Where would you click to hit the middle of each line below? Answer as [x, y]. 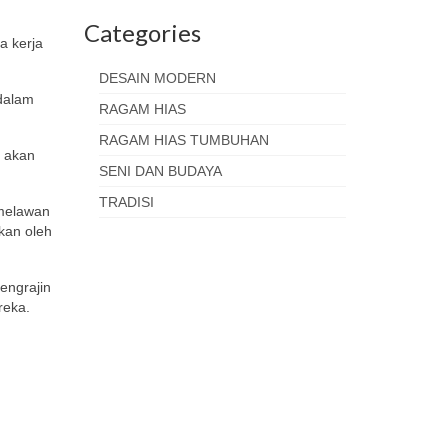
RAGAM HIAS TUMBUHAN [183, 140]
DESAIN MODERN [157, 78]
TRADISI [126, 202]
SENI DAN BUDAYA [160, 171]
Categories [142, 32]
